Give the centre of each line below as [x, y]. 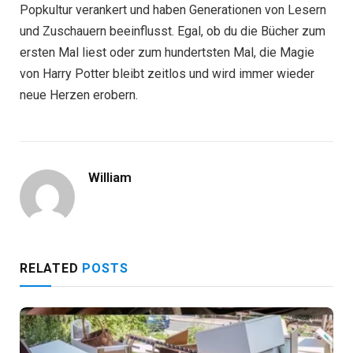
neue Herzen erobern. [79, 95]
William [110, 178]
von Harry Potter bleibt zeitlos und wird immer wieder [167, 74]
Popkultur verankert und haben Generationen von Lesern [173, 10]
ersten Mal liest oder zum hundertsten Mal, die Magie [167, 53]
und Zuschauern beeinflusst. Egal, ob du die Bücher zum [173, 32]
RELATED [51, 269]
